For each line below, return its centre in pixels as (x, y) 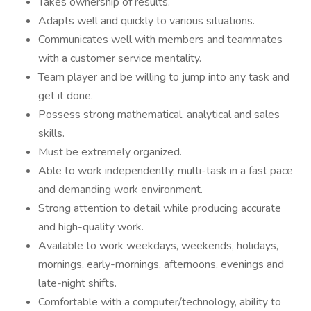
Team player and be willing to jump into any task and (164, 77)
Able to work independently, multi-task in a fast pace (166, 171)
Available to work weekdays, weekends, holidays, (158, 246)
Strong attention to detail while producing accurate (160, 208)
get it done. (66, 96)
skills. (51, 133)
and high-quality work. (91, 227)
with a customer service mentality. (120, 58)
